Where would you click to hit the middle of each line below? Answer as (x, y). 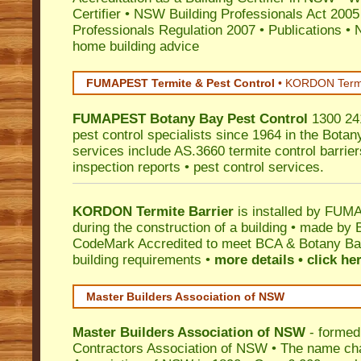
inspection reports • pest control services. (198, 167)
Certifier (97, 14)
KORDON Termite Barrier (153, 212)
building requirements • (143, 260)
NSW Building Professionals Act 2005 (247, 14)
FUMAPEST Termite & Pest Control (182, 83)
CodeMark (104, 244)
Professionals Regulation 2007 (164, 30)
